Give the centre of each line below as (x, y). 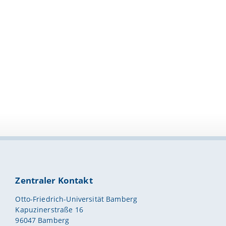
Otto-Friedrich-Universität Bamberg (76, 199)
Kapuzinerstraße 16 (49, 209)
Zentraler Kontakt (54, 181)
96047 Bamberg (42, 220)
